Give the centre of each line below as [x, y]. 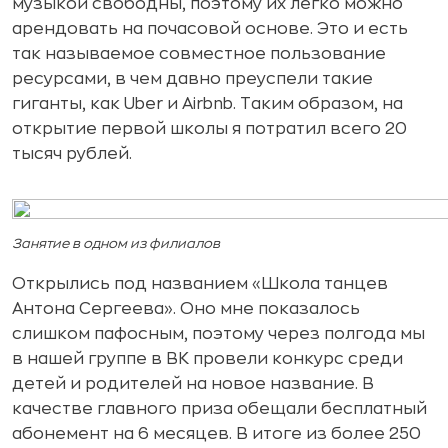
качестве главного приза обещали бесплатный [219, 408]
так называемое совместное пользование [199, 53]
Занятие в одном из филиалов [116, 243]
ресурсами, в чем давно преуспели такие [192, 78]
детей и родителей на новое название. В [193, 383]
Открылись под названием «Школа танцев [200, 283]
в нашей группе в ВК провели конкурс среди [207, 358]
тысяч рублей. [72, 153]
